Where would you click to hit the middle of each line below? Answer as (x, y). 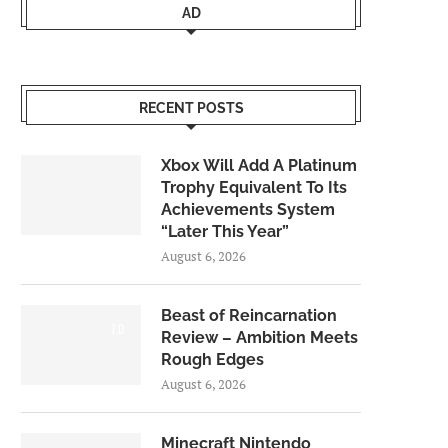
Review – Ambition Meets (259, 337)
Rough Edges (212, 359)
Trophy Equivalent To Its (254, 187)
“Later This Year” (225, 231)
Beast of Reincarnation (249, 315)
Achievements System (248, 209)
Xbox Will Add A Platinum (259, 165)
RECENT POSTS (191, 108)
